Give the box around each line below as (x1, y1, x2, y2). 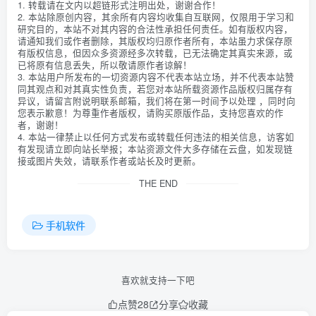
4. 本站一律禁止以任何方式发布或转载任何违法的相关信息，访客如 (18, 130, 294, 143)
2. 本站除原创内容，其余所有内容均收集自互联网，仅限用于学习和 (18, 11, 294, 23)
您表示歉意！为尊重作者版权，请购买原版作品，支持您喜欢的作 (18, 107, 284, 119)
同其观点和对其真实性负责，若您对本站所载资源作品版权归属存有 (18, 83, 293, 95)
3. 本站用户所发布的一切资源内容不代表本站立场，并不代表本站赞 (18, 71, 294, 83)
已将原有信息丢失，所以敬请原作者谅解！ (18, 59, 192, 71)
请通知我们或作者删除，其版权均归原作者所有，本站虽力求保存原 (18, 35, 293, 47)
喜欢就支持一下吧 (121, 274, 195, 287)
